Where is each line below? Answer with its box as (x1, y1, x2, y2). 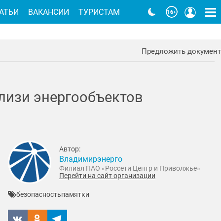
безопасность (16, 190, 61, 199)
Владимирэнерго (59, 154, 122, 164)
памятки (61, 190, 89, 199)
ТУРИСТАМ (78, 7, 120, 17)
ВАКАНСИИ (28, 7, 70, 17)
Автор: (59, 145, 80, 153)
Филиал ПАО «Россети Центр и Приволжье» (59, 164, 200, 172)
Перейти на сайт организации (59, 171, 155, 180)
